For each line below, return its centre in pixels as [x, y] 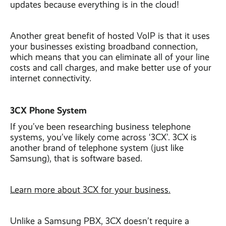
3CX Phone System [48, 110]
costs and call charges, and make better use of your [111, 68]
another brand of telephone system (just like [97, 148]
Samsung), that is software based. [76, 158]
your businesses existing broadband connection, [104, 46]
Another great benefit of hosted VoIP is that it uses [110, 36]
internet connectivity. [51, 78]
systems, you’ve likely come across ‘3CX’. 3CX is [103, 137]
